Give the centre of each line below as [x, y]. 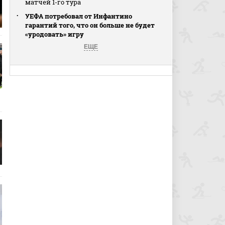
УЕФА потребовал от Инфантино [79, 16]
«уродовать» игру [55, 34]
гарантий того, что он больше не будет [90, 25]
